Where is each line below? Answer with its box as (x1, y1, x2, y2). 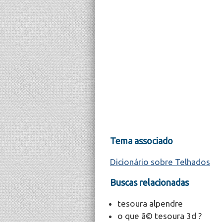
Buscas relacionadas (110, 177, 189, 187)
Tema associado (110, 135, 173, 146)
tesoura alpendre (117, 198, 183, 208)
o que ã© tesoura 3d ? (117, 211, 202, 221)
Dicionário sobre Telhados (110, 157, 210, 166)
